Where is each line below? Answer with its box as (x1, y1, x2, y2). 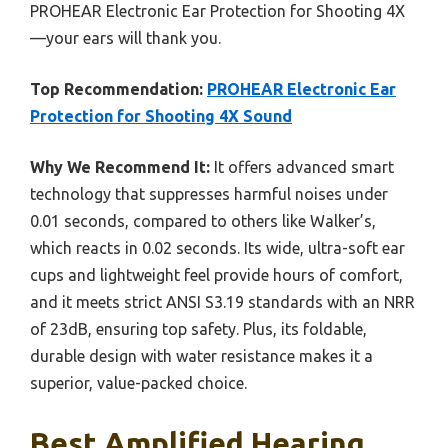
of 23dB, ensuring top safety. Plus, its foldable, (30, 320, 367, 339)
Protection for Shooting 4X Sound (30, 107, 292, 126)
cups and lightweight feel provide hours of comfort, (30, 266, 403, 285)
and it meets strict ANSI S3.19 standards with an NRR (30, 293, 415, 312)
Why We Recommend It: (30, 158, 210, 177)
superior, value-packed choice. (30, 374, 247, 393)
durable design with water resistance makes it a (30, 347, 373, 366)
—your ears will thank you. (30, 29, 221, 48)
